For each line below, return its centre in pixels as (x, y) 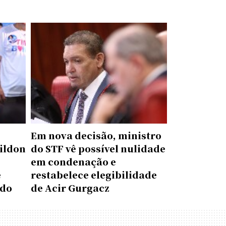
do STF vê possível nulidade (98, 148)
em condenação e (73, 161)
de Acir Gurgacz (70, 188)
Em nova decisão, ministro (96, 135)
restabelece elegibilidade (94, 175)
